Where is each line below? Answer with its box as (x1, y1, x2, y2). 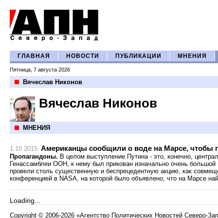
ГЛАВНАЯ (18, 53, 50, 59)
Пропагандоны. (10, 153, 58, 160)
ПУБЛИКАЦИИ (115, 53, 162, 59)
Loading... (10, 197, 40, 204)
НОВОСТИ (66, 53, 99, 59)
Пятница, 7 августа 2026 (10, 67, 70, 73)
